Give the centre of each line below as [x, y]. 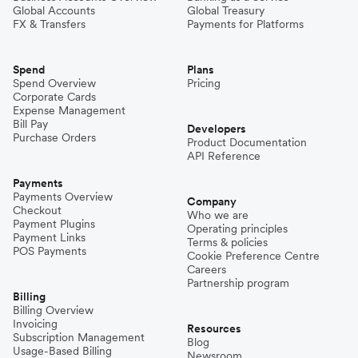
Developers [217, 128]
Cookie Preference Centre [253, 255]
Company [212, 201]
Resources [214, 328]
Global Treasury [226, 10]
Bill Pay [30, 123]
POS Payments [50, 251]
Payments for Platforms [245, 24]
